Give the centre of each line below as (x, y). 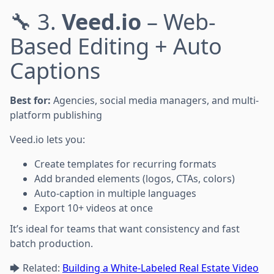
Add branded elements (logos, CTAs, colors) (135, 178)
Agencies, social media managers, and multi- (155, 100)
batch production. (51, 243)
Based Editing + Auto (116, 46)
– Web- (179, 21)
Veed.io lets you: (47, 139)
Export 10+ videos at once (94, 208)
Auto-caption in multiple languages (115, 193)
